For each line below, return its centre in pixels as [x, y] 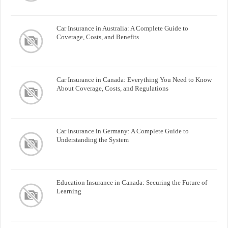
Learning [69, 191]
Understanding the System [93, 139]
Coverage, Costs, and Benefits [98, 37]
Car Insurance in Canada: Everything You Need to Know [134, 79]
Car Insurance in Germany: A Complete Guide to [123, 131]
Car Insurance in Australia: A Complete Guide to [122, 28]
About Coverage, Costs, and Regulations [112, 88]
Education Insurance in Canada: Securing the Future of [132, 182]
